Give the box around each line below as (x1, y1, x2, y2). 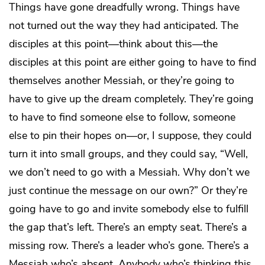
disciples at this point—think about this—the (9, 36, 218, 51)
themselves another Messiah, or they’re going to (9, 73, 234, 88)
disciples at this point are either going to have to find (9, 54, 256, 69)
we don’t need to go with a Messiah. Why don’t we (9, 164, 250, 179)
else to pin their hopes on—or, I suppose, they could (9, 128, 251, 143)
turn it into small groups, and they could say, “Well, (9, 146, 248, 161)
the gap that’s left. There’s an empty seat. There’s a (9, 219, 247, 234)
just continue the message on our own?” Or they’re (9, 183, 247, 198)
